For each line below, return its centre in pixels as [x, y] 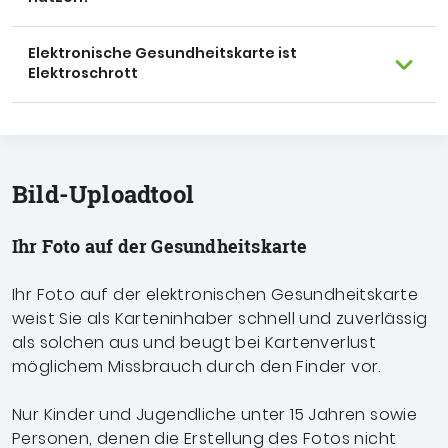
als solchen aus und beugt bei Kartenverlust [194, 342]
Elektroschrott [83, 73]
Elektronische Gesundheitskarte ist [162, 53]
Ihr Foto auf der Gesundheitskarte [160, 246]
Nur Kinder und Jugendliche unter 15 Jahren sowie [215, 414]
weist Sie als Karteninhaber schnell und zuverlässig [220, 318]
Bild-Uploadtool [103, 194]
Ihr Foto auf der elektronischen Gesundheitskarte [215, 294]
